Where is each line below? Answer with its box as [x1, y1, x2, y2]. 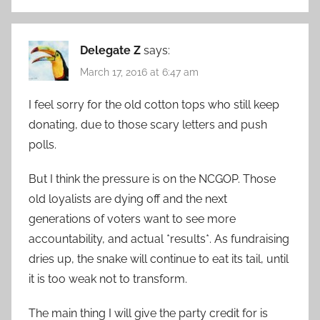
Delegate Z [80, 44, 141, 58]
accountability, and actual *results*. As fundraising [29, 231, 289, 246]
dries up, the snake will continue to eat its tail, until [29, 251, 289, 266]
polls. [29, 137, 56, 151]
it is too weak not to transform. [29, 271, 187, 286]
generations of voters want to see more [29, 211, 236, 226]
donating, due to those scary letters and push [29, 117, 267, 131]
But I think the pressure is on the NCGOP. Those [29, 171, 276, 186]
